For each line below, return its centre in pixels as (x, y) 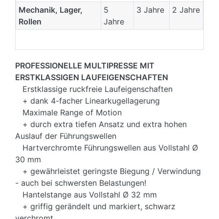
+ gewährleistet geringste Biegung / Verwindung (108, 171)
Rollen (30, 22)
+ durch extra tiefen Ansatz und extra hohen (101, 124)
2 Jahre (186, 10)
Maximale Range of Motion (68, 113)
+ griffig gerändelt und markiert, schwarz (95, 207)
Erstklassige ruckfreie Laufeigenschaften (94, 89)
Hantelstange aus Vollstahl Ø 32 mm (86, 195)
